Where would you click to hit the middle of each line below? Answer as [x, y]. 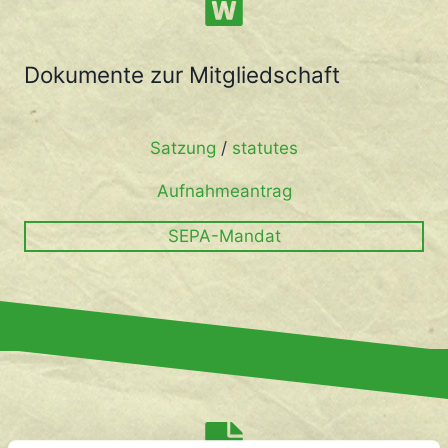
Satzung [183, 148]
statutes [265, 148]
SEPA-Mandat [224, 236]
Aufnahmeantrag [224, 191]
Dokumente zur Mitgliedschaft [182, 74]
